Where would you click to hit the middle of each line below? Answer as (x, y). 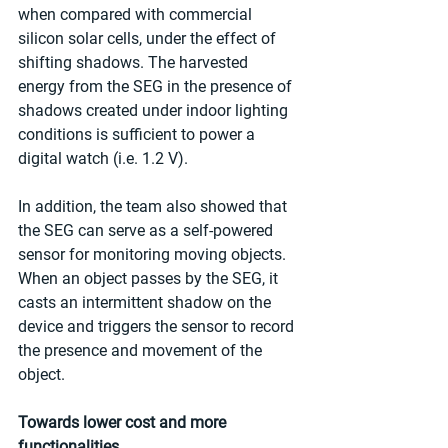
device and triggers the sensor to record (158, 326)
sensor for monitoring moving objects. (154, 254)
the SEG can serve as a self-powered (147, 230)
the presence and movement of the (142, 350)
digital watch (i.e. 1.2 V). (103, 158)
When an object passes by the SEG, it (150, 278)
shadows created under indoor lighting (155, 110)
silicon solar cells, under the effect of (149, 38)
